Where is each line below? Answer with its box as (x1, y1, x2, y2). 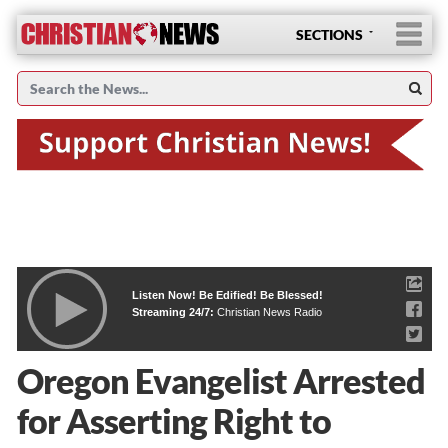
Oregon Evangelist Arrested (16, 359, 425, 401)
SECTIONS (295, 26, 363, 43)
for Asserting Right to (16, 399, 331, 441)
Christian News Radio (216, 305, 322, 318)
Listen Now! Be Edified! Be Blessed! (131, 288, 323, 301)
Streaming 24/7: (131, 305, 217, 318)
